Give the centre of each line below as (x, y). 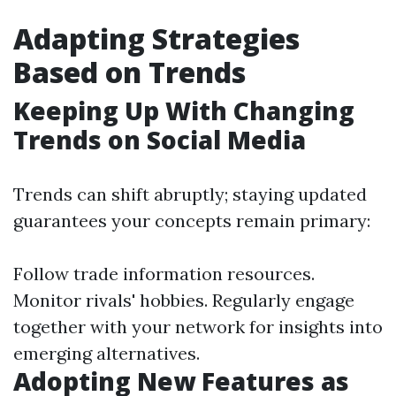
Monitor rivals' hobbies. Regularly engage (184, 300)
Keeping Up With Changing (184, 110)
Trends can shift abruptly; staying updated (190, 194)
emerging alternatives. (107, 353)
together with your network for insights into (198, 327)
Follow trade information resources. (164, 274)
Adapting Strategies (156, 38)
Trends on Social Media (160, 140)
